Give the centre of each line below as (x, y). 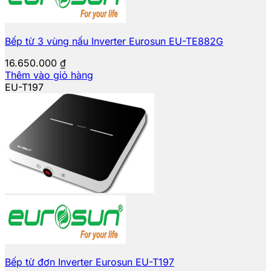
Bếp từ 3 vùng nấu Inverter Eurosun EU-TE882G (114, 41)
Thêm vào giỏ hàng (49, 75)
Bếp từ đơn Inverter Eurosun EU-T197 (90, 262)
